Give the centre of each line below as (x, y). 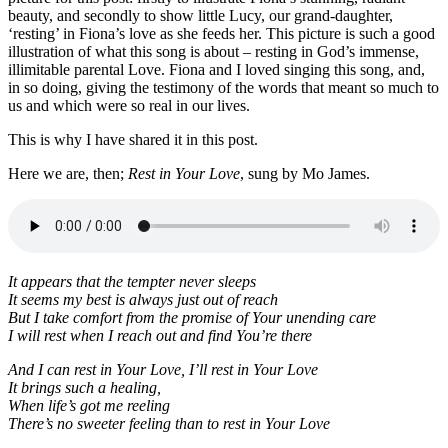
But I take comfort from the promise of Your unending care (192, 317)
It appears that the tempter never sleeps (132, 281)
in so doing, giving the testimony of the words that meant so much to (223, 87)
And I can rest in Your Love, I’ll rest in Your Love (163, 369)
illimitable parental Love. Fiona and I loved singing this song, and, (216, 69)
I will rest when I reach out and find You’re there (160, 335)
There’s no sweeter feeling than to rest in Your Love (169, 423)
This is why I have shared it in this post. (133, 139)
